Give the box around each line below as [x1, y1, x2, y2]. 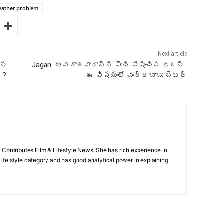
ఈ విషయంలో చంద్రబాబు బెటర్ [86, 70, 187, 79]
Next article [157, 50, 187, 57]
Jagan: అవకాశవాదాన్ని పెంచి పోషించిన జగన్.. [31, 60, 187, 69]
